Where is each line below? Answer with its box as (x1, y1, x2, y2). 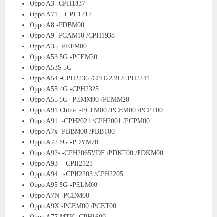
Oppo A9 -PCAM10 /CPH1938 (30, 32, 115, 40)
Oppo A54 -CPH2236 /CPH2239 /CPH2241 (30, 75, 150, 82)
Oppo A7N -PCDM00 (30, 192, 90, 200)
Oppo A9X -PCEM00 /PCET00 (30, 202, 117, 210)
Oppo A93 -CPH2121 (30, 160, 93, 168)
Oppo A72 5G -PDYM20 (30, 139, 99, 146)
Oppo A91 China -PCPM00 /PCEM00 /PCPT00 (30, 107, 163, 114)
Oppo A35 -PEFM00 (30, 43, 87, 50)
